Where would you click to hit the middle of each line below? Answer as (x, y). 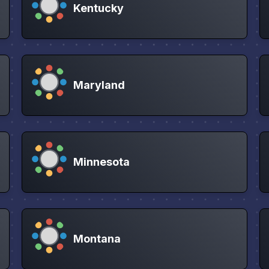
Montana (97, 238)
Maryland (99, 85)
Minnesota (101, 162)
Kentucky (98, 8)
